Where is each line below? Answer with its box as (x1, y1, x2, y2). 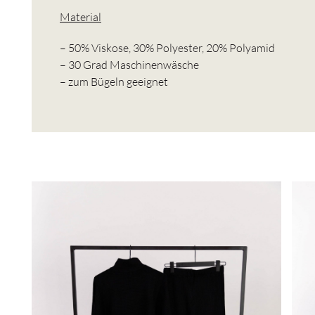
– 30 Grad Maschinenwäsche (60, 57, 199, 72)
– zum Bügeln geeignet (60, 74, 168, 89)
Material (60, 9, 101, 24)
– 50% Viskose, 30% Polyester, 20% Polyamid (60, 40, 275, 55)
